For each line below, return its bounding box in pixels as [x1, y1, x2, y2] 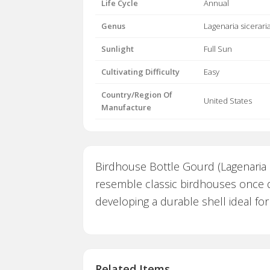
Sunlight [101, 43, 134, 55]
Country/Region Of [101, 89, 172, 101]
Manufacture [101, 102, 151, 113]
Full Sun [204, 43, 232, 55]
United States [204, 95, 252, 107]
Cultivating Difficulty [101, 66, 180, 78]
